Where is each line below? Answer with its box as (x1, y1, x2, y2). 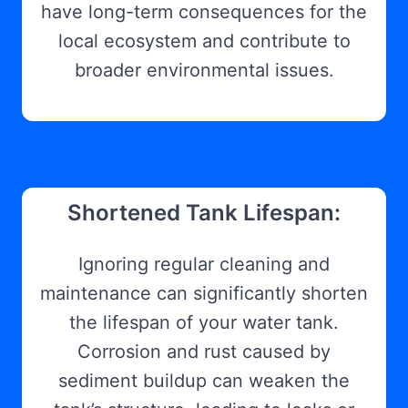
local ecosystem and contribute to (57, 30, 351, 52)
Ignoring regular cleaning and (78, 253, 330, 275)
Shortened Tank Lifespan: (67, 199, 341, 226)
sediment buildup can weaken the (58, 370, 350, 392)
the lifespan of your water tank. (69, 311, 339, 333)
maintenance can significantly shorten (40, 282, 368, 304)
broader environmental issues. (74, 59, 334, 81)
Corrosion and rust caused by (77, 341, 331, 362)
